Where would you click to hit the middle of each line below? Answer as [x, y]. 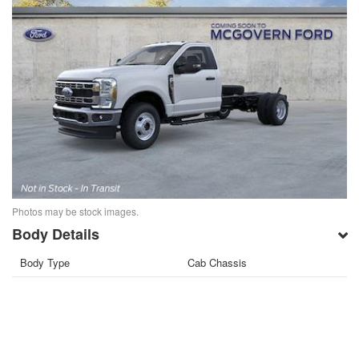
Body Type [45, 263]
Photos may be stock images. [76, 212]
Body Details [56, 234]
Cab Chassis [217, 263]
